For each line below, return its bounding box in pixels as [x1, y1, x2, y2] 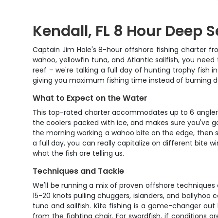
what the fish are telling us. [33, 148, 125, 158]
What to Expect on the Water [33, 92, 148, 104]
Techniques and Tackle [33, 165, 125, 177]
